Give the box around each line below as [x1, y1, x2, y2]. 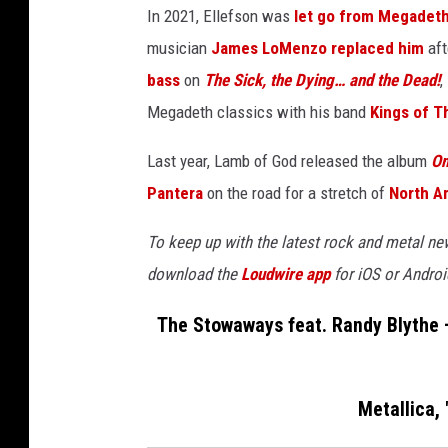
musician [147, 38, 211, 59]
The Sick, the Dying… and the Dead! [204, 70, 440, 91]
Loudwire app [241, 264, 330, 285]
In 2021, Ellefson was [147, 6, 294, 27]
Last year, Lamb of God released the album [147, 151, 431, 172]
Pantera [147, 183, 203, 204]
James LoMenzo [211, 38, 327, 59]
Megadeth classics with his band [147, 102, 370, 123]
